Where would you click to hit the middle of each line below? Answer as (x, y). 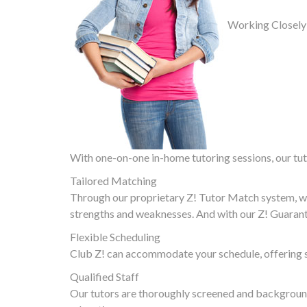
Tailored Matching (113, 181)
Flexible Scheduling (115, 237)
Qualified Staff (105, 277)
